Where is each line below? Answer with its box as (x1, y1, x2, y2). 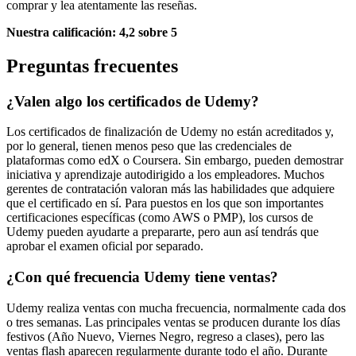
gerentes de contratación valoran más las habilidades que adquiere (6, 182, 335, 196)
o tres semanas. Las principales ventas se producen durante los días (6, 315, 340, 329)
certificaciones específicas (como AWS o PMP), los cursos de (6, 211, 313, 225)
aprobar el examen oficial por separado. (6, 239, 203, 253)
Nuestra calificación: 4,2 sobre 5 (6, 25, 177, 39)
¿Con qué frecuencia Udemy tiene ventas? (6, 269, 278, 286)
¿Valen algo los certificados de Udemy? (6, 92, 259, 110)
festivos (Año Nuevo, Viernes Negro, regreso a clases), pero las (6, 329, 324, 343)
